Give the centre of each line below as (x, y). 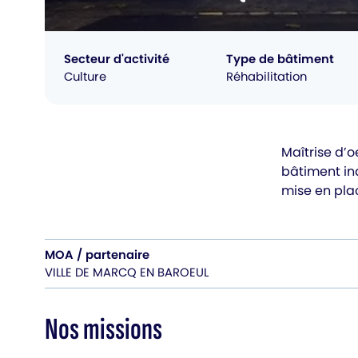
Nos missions (103, 329)
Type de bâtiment (280, 58)
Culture (85, 76)
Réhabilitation (266, 76)
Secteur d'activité (117, 58)
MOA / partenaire (97, 254)
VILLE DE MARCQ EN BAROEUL (127, 272)
